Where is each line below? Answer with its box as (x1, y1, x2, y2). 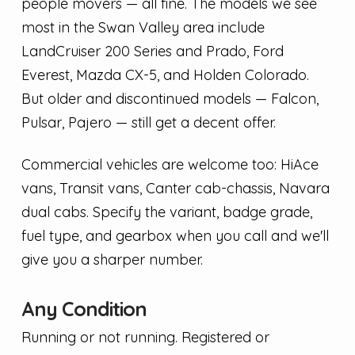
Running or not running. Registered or (21, 328, 269, 347)
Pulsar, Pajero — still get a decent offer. (21, 113, 276, 132)
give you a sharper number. (21, 250, 203, 269)
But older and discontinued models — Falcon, (21, 89, 319, 108)
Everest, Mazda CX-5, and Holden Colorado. (21, 65, 309, 84)
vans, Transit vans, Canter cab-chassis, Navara (21, 179, 330, 198)
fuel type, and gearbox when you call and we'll (21, 227, 329, 246)
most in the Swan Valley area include (21, 17, 265, 36)
